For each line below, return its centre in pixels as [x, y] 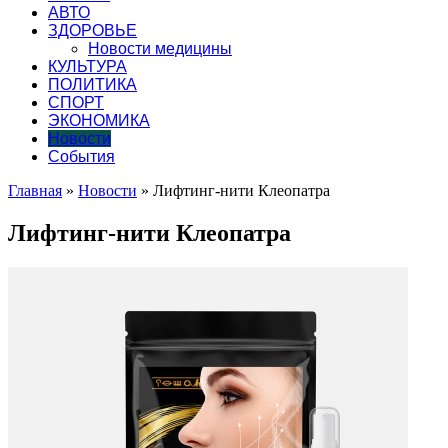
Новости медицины [160, 48]
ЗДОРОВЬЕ [92, 30]
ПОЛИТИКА [92, 84]
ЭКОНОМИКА [99, 120]
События [81, 156]
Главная [35, 190]
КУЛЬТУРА [87, 66]
